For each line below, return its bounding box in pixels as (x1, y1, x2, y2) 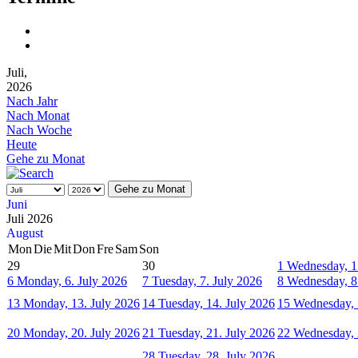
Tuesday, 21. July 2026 (158, 325, 275, 340)
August (6, 225, 43, 240)
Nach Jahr (6, 93, 58, 108)
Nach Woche (6, 122, 72, 137)
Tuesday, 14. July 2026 (158, 296, 275, 310)
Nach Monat (6, 108, 70, 122)
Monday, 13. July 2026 (23, 296, 140, 310)
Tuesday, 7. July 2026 (152, 273, 262, 288)
